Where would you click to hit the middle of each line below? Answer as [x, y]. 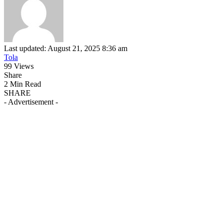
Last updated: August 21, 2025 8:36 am [66, 48]
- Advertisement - [31, 102]
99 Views [19, 66]
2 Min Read [23, 84]
